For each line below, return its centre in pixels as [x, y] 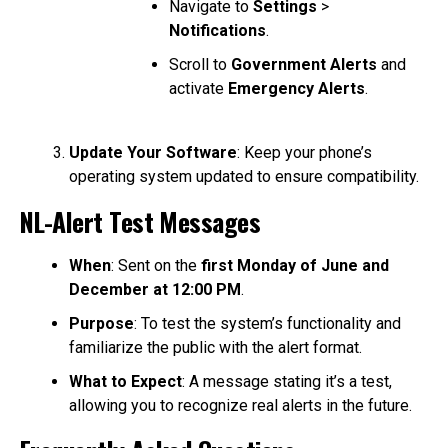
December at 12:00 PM [154, 289]
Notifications [217, 30]
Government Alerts [303, 64]
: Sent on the [155, 265]
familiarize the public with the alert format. [215, 347]
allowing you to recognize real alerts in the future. [240, 405]
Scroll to [199, 64]
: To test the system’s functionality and [267, 323]
